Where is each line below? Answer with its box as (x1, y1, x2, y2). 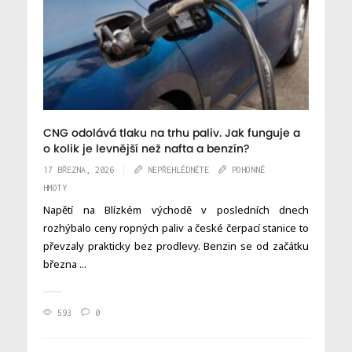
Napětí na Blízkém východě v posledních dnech (43, 202, 309, 217)
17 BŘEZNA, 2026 (43, 164, 114, 174)
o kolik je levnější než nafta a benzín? (43, 142, 250, 155)
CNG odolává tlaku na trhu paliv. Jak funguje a (43, 126, 300, 139)
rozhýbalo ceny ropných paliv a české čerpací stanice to (43, 220, 309, 235)
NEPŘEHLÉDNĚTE (148, 164, 209, 174)
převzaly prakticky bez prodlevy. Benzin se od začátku (43, 238, 309, 253)
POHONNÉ (232, 164, 265, 174)
